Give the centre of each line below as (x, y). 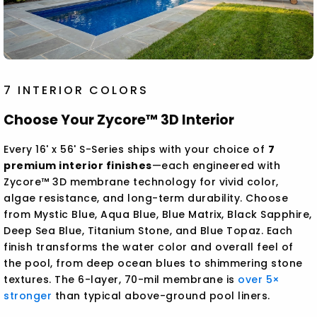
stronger (28, 296)
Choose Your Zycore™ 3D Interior (119, 120)
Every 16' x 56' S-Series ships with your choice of (136, 150)
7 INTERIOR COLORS (76, 91)
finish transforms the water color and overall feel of (149, 247)
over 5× (259, 280)
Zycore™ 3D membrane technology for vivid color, (141, 182)
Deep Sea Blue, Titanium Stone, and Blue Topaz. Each (148, 231)
